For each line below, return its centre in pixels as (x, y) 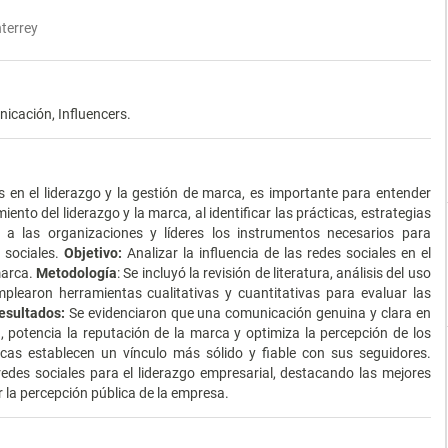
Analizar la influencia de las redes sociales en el (276, 252)
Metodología (77, 272)
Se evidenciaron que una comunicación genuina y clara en (247, 312)
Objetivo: (92, 252)
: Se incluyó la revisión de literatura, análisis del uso (274, 272)
